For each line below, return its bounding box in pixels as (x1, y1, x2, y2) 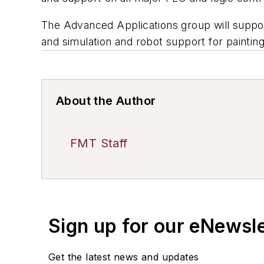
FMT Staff (70, 136, 128, 150)
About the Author (56, 93, 156, 108)
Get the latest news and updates (48, 250, 199, 263)
